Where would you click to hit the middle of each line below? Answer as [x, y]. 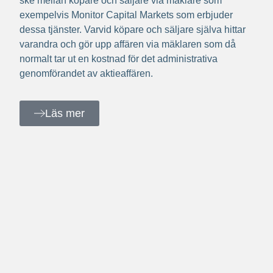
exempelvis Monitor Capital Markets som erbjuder [126, 15]
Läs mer [65, 114]
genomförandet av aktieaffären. [86, 74]
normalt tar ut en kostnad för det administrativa [119, 59]
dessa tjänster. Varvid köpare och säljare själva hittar [133, 30]
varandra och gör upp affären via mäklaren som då [128, 44]
